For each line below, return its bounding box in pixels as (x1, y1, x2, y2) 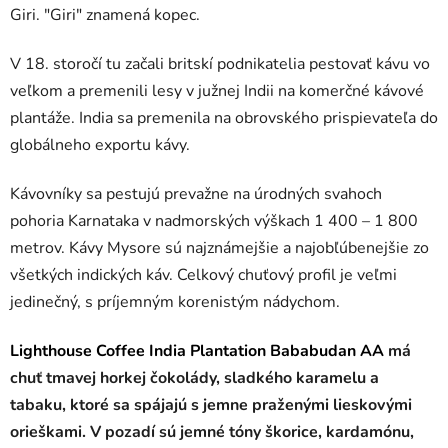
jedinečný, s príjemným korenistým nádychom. (10, 290, 340, 313)
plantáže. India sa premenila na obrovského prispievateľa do (10, 106, 438, 129)
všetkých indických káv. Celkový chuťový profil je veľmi (10, 263, 397, 286)
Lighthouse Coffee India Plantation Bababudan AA (10, 339, 384, 362)
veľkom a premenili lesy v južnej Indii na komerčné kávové (10, 79, 424, 102)
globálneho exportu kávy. (10, 133, 194, 156)
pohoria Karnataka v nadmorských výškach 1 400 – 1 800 (10, 209, 418, 232)
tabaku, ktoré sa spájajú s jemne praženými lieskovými (10, 393, 412, 416)
